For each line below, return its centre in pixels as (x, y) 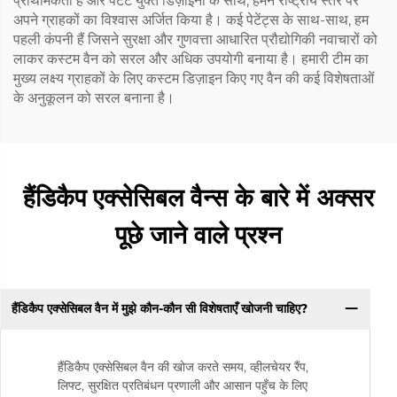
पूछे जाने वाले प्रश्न (198, 234)
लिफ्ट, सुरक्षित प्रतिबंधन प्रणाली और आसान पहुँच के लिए (183, 385)
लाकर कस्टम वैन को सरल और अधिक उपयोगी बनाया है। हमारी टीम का (191, 58)
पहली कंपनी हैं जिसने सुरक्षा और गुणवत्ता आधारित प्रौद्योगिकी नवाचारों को (195, 39)
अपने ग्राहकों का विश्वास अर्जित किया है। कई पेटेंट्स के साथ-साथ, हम (191, 19)
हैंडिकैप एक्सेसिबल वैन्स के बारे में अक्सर (198, 197)
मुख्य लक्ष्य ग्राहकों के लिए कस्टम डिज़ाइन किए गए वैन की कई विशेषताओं (194, 78)
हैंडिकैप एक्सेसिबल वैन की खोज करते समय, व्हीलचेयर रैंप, (183, 366)
